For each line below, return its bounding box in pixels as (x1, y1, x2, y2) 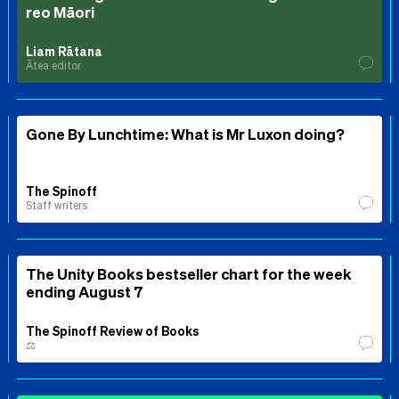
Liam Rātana (26, 43, 102, 60)
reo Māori (26, 2, 94, 22)
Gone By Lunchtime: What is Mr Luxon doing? (26, 124, 345, 144)
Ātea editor (26, 59, 81, 73)
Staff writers (26, 199, 87, 213)
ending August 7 (26, 281, 143, 302)
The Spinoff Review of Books (26, 322, 199, 339)
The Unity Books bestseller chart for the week (26, 264, 352, 284)
